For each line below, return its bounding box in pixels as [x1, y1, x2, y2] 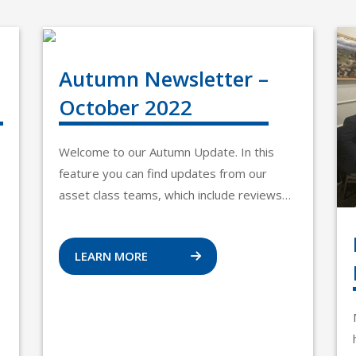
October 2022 [59, 93, 192, 122]
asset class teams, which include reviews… [59, 187, 291, 203]
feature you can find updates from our [59, 165, 267, 181]
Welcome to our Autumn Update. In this [59, 144, 274, 160]
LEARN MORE [75, 248, 151, 264]
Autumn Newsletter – [59, 64, 269, 93]
